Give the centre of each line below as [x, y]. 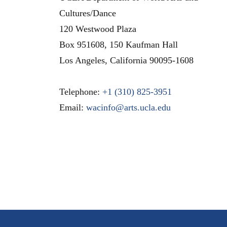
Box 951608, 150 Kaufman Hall [119, 44]
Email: [73, 107]
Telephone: [81, 91]
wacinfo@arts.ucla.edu [128, 107]
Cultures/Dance [88, 13]
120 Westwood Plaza [98, 29]
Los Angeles [82, 60]
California [128, 60]
